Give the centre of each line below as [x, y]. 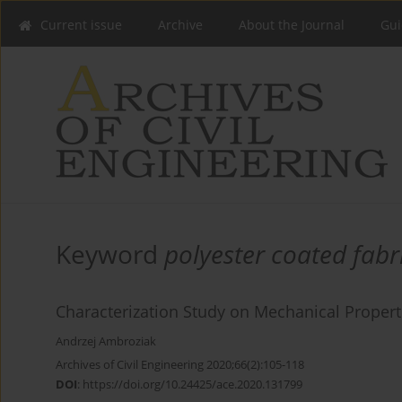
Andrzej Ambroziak [106, 342]
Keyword [110, 254]
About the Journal [292, 25]
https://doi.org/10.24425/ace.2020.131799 [192, 385]
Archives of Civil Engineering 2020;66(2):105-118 [180, 365]
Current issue [81, 25]
